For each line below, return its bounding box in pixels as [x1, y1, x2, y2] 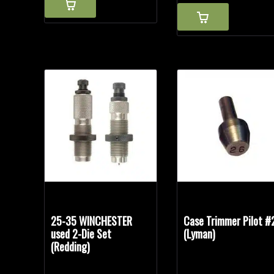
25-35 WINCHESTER [50, 213, 132, 229]
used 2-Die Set [50, 226, 111, 242]
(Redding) [50, 239, 90, 255]
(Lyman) [183, 226, 216, 242]
